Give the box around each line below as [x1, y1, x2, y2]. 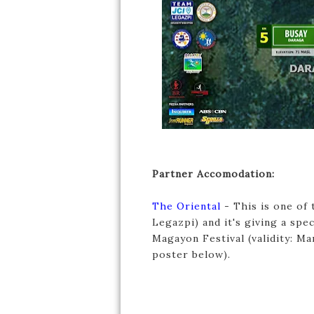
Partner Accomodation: [152, 168, 275, 180]
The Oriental [152, 200, 221, 212]
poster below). [152, 248, 231, 261]
